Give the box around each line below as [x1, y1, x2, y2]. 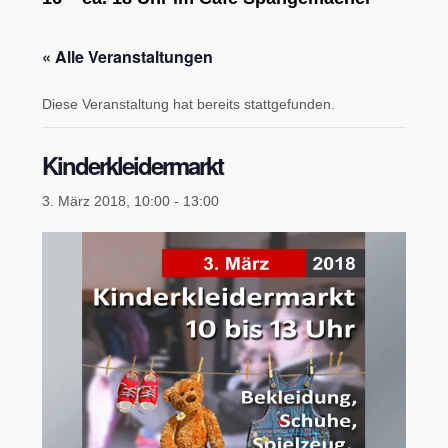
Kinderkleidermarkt [42, 148, 224, 182]
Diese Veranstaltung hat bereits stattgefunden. [42, 96, 336, 112]
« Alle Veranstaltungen [42, 45, 214, 68]
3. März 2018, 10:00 [42, 193, 171, 209]
